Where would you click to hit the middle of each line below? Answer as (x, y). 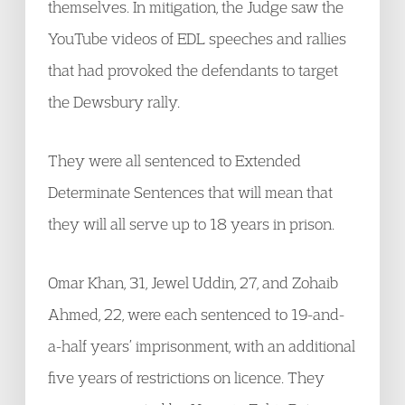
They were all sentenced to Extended (174, 160)
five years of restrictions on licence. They (186, 377)
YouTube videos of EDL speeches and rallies (197, 38)
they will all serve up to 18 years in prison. (191, 224)
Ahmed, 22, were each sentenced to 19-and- (196, 314)
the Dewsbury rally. (114, 102)
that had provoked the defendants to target (193, 70)
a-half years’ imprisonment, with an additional (202, 346)
